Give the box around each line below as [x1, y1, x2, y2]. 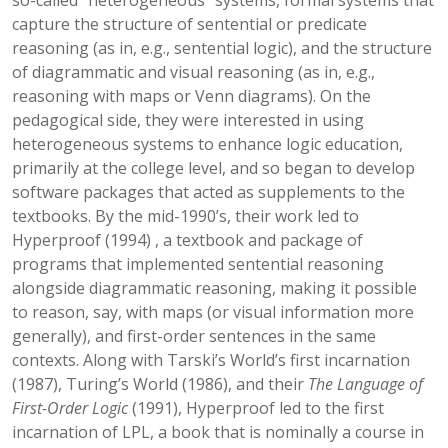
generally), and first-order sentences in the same [12, 325, 376, 347]
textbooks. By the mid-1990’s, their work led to [12, 205, 359, 227]
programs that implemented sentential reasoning [12, 253, 384, 275]
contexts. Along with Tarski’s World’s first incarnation [12, 349, 410, 371]
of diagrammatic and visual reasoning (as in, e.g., [12, 61, 375, 83]
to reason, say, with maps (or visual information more [12, 301, 414, 323]
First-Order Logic [12, 397, 128, 419]
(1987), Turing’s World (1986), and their [12, 373, 308, 395]
